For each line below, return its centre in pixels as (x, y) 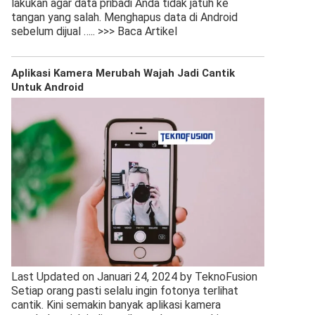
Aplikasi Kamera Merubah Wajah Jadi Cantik (123, 73)
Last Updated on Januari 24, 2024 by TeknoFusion (134, 277)
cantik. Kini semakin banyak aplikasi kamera (116, 305)
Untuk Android (47, 87)
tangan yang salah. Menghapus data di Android (124, 17)
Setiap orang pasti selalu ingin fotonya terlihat (125, 291)
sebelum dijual (47, 31)
